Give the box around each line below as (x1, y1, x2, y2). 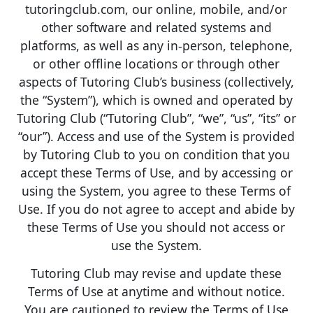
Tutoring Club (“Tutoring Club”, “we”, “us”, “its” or (16, 109, 296, 126)
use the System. (110, 236, 202, 254)
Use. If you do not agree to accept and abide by (17, 200, 295, 217)
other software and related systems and (41, 18, 272, 36)
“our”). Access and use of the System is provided (17, 127, 295, 145)
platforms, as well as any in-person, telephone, (20, 36, 293, 54)
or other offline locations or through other (33, 54, 280, 72)
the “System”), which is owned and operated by (20, 91, 293, 108)
